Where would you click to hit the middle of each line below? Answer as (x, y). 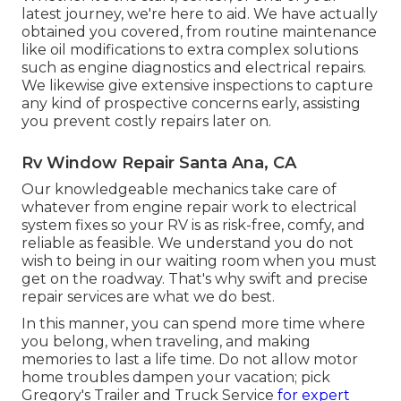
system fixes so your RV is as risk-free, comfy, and (193, 225)
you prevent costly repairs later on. (146, 121)
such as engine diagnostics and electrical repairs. (194, 67)
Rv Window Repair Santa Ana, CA (159, 162)
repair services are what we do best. (148, 296)
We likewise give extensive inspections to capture (197, 85)
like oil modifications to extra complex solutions (190, 49)
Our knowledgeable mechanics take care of (179, 189)
